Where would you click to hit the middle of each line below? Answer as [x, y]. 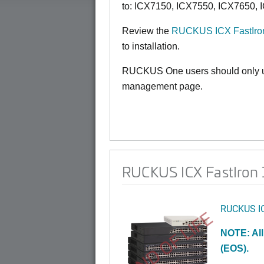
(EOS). [235, 248]
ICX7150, [155, 6]
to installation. [151, 46]
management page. [162, 86]
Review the [147, 31]
